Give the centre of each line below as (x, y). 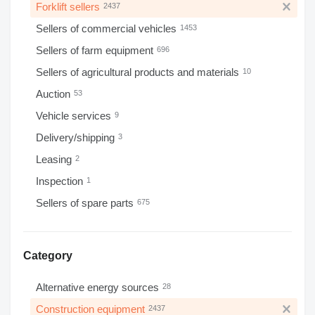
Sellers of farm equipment (96, 50)
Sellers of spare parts (86, 203)
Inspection (61, 181)
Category (48, 256)
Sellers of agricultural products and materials (139, 72)
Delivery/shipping (77, 137)
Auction (54, 94)
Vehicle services (75, 116)
